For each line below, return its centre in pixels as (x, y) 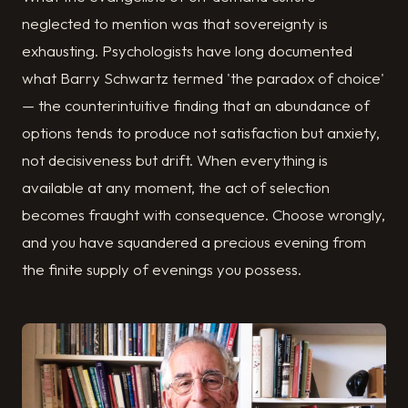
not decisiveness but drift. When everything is (175, 160)
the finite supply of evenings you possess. (162, 270)
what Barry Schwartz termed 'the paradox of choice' (203, 78)
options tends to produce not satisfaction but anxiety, (201, 133)
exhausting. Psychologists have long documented (187, 51)
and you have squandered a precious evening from (194, 242)
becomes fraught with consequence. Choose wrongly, (204, 215)
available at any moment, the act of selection (176, 188)
